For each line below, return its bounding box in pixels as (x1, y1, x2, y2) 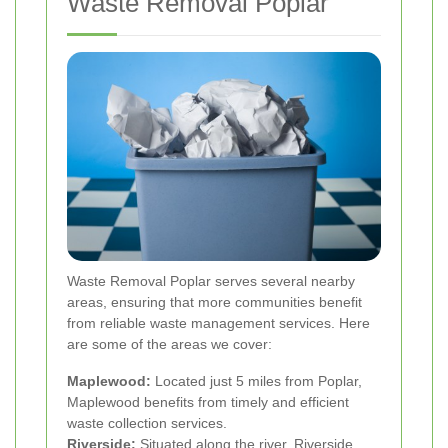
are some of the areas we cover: (67, 335, 272, 352)
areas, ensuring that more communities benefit (67, 293, 362, 310)
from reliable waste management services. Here (67, 314, 370, 331)
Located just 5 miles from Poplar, (151, 372, 362, 389)
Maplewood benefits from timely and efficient (67, 393, 349, 410)
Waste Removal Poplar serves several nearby (67, 272, 355, 289)
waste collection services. (67, 414, 227, 431)
